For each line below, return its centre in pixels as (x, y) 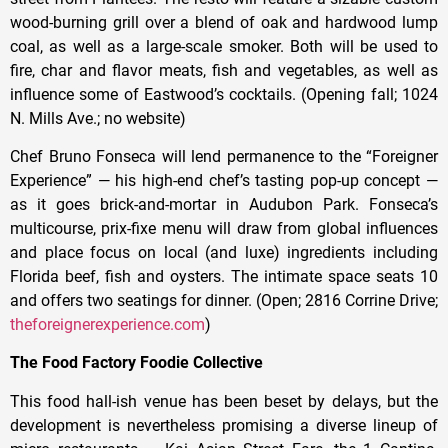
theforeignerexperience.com (107, 324)
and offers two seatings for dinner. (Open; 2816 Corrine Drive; (224, 300)
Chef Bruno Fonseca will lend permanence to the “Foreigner (224, 156)
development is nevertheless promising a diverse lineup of (224, 425)
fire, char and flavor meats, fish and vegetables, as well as (224, 70)
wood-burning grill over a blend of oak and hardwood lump (224, 22)
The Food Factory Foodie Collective (136, 363)
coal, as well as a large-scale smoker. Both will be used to (224, 46)
